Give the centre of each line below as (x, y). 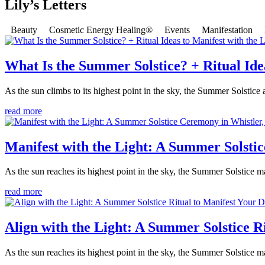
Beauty (24, 30)
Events (177, 30)
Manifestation (227, 30)
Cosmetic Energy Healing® (101, 30)
